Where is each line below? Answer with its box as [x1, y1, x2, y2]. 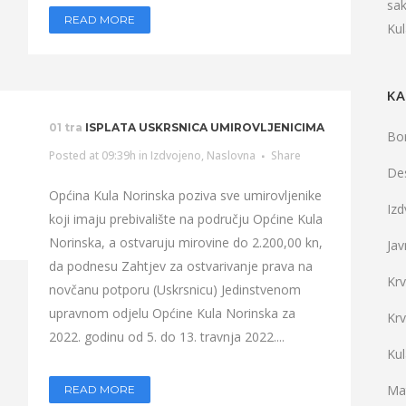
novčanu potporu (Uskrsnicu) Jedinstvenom [48, 281, 301, 298]
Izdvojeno [150, 148, 201, 163]
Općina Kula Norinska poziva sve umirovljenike [48, 187, 322, 204]
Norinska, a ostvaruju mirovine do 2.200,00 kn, [48, 234, 323, 251]
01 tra [48, 121, 82, 134]
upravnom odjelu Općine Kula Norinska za [48, 304, 295, 322]
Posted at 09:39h [48, 148, 136, 163]
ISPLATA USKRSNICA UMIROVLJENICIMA [84, 121, 324, 134]
